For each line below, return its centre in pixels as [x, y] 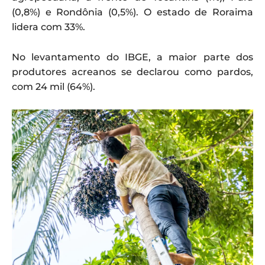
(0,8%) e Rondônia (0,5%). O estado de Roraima [132, 12]
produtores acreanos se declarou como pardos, [132, 72]
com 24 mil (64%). [54, 86]
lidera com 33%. [49, 27]
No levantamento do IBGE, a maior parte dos [132, 57]
